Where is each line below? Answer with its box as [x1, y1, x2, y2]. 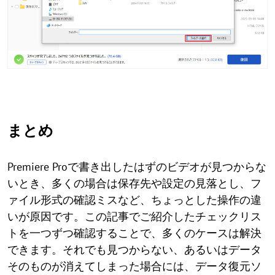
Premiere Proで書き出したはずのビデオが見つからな [7, 160, 266, 174]
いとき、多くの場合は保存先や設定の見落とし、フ [7, 176, 261, 191]
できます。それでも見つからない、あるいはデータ [7, 242, 261, 257]
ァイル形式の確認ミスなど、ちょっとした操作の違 [7, 193, 261, 207]
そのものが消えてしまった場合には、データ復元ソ [7, 259, 261, 274]
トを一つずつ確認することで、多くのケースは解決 [7, 226, 261, 241]
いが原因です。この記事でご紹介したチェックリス [7, 209, 261, 224]
